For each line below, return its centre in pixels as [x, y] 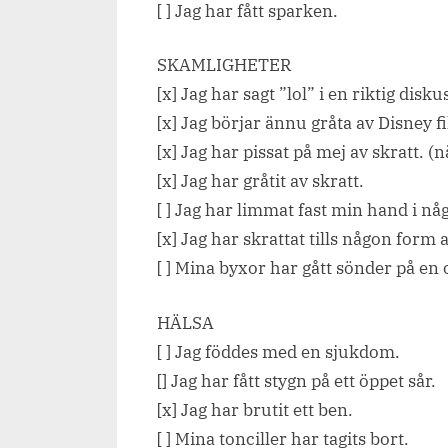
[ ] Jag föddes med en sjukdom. [278, 351]
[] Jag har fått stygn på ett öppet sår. [296, 380]
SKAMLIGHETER [224, 65]
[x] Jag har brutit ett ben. [255, 409]
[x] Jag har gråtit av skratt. [260, 181]
